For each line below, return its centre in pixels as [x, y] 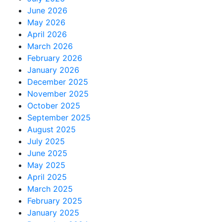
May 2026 [46, 22]
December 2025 [58, 82]
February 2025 [55, 201]
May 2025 [46, 165]
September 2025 [59, 117]
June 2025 [47, 153]
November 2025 [58, 94]
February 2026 [55, 58]
